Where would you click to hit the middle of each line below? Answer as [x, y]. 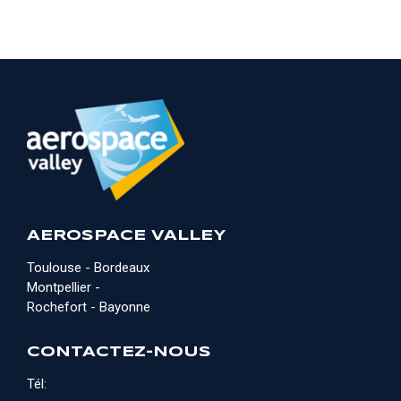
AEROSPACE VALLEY [126, 236]
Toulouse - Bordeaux [88, 268]
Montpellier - [64, 287]
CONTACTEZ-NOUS [119, 352]
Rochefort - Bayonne [89, 307]
